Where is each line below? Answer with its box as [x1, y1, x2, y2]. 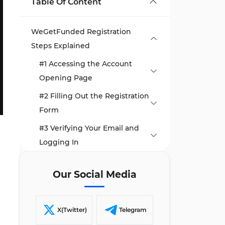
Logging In [39, 138, 79, 147]
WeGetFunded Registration [31, 27, 131, 36]
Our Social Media [52, 169, 137, 180]
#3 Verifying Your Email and [39, 124, 139, 133]
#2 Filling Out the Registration [39, 91, 149, 100]
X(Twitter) [57, 206, 87, 213]
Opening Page [39, 73, 92, 82]
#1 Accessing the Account [39, 59, 132, 68]
